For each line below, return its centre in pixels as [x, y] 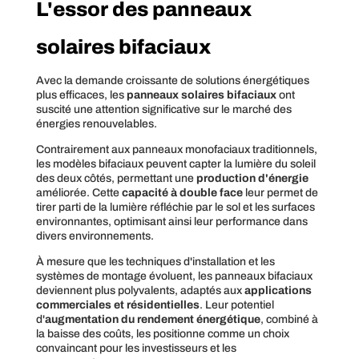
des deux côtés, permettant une [116, 178]
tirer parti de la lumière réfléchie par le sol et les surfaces [175, 207]
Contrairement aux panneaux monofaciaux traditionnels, [176, 149]
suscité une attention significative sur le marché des [163, 109]
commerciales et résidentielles [117, 305]
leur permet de [280, 192]
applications [278, 290]
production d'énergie [252, 178]
